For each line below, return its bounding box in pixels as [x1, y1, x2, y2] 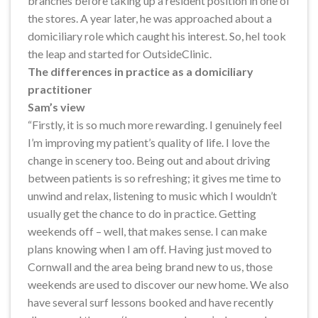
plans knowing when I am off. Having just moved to [28, 241, 272, 256]
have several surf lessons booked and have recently [28, 295, 273, 309]
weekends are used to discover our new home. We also [28, 277, 289, 291]
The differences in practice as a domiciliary [28, 64, 253, 78]
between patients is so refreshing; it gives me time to [28, 170, 281, 185]
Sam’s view [28, 99, 87, 114]
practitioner [28, 82, 92, 96]
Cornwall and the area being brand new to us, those [28, 259, 273, 273]
